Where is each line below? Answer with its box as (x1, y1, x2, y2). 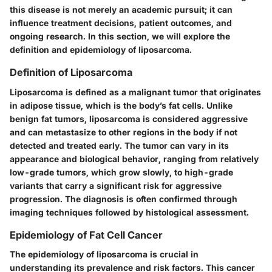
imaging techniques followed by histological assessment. (10, 206, 249, 217)
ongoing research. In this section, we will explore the (10, 31, 230, 42)
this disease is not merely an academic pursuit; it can (10, 4, 233, 15)
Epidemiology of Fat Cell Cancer (10, 228, 163, 241)
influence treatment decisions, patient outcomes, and (10, 18, 232, 29)
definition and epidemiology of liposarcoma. (10, 44, 192, 55)
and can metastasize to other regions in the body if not (10, 126, 237, 137)
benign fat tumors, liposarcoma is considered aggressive (10, 113, 248, 124)
